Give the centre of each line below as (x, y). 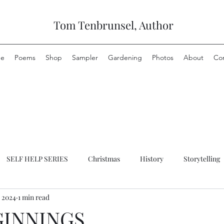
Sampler (85, 57)
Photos (163, 57)
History (152, 158)
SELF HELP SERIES (37, 158)
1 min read (34, 197)
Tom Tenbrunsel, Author (113, 25)
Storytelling (202, 158)
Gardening (125, 57)
